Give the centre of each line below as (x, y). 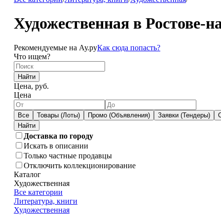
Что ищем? (32, 56)
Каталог (27, 174)
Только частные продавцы (68, 155)
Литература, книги (45, 201)
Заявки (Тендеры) (184, 115)
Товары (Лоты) (58, 115)
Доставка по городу (58, 136)
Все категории (38, 192)
